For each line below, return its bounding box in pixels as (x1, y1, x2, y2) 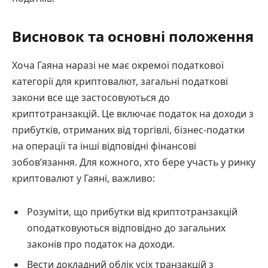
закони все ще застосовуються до (12, 90, 170, 104)
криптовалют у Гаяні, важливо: (12, 171, 155, 185)
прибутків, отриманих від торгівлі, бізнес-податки (12, 123, 245, 136)
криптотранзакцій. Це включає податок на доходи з (12, 106, 254, 120)
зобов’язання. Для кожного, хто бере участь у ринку (12, 155, 255, 169)
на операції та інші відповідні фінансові (12, 139, 196, 153)
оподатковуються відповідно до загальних (27, 221, 226, 234)
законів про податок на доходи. (27, 237, 175, 251)
